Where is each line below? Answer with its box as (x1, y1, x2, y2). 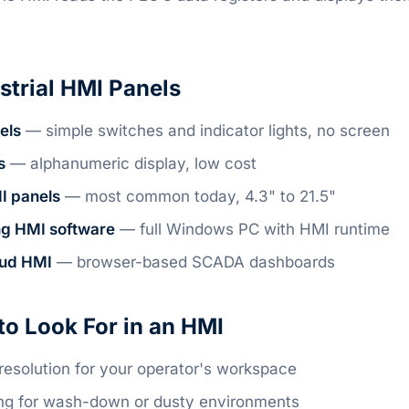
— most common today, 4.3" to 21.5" (60, 187, 336, 205)
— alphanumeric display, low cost (5, 154, 257, 173)
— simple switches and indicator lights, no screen (21, 121, 390, 140)
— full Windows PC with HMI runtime (115, 220, 390, 238)
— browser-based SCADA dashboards (52, 253, 335, 271)
